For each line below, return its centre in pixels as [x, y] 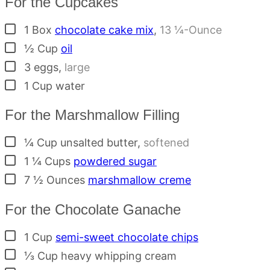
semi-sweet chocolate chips [127, 237]
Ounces [66, 180]
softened [166, 143]
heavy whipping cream [119, 256]
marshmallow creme [140, 180]
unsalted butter [99, 143]
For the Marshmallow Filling [92, 115]
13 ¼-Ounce [191, 30]
